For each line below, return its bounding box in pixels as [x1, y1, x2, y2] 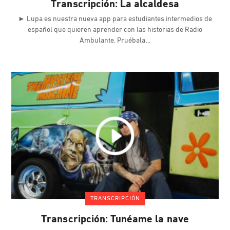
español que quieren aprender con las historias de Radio [28, 26, 202, 34]
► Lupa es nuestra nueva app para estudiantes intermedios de [18, 15, 212, 24]
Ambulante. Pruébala [80, 37, 147, 45]
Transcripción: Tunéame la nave [41, 215, 189, 225]
